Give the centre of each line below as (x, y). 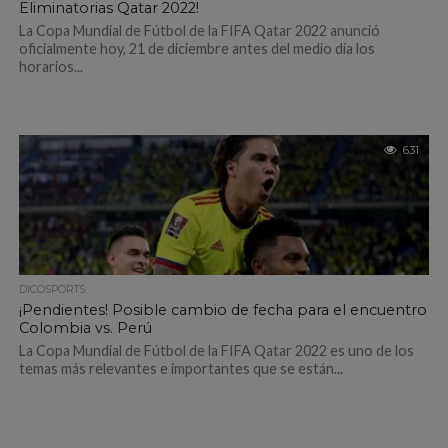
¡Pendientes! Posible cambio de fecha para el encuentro (222, 310)
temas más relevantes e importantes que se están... (180, 368)
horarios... (50, 66)
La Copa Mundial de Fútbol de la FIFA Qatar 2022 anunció (199, 30)
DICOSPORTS (51, 289)
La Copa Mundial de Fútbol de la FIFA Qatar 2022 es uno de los (216, 350)
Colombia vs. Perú (85, 328)
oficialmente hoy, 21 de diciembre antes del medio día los (196, 48)
